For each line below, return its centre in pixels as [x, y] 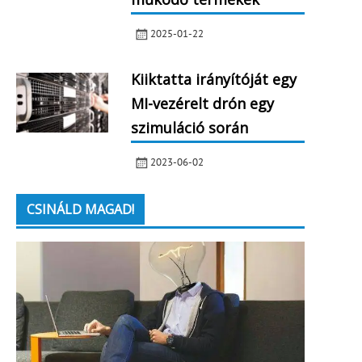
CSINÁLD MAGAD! [80, 209]
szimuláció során [189, 128]
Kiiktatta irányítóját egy [213, 80]
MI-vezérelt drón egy [202, 104]
